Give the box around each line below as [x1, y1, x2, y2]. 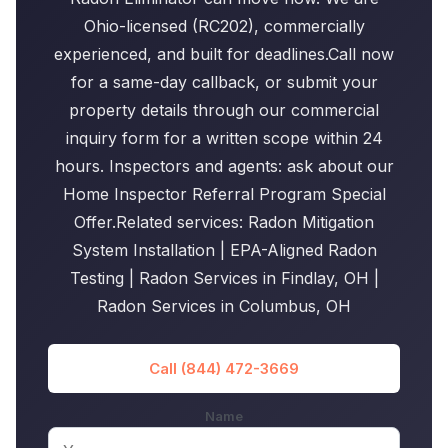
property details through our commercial [69, 100, 379, 121]
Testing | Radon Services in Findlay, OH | [69, 268, 379, 289]
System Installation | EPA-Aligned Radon [71, 240, 377, 261]
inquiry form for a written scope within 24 [65, 128, 383, 149]
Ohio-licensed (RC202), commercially [83, 16, 365, 37]
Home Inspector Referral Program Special [62, 184, 386, 205]
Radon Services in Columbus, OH [97, 296, 351, 317]
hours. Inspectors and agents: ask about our [54, 156, 394, 177]
